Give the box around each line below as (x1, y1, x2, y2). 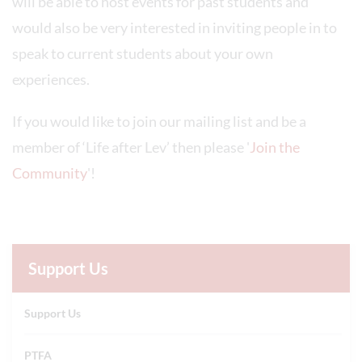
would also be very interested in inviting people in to (12, 19, 337, 36)
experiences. (12, 70, 92, 88)
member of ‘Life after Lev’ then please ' (12, 138, 250, 156)
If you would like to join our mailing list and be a (12, 112, 306, 130)
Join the (250, 138, 300, 156)
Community (12, 164, 87, 182)
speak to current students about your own (12, 44, 273, 62)
